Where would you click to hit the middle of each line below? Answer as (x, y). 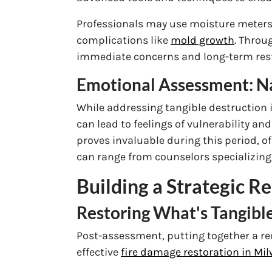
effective (99, 252)
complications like (124, 40)
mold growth (202, 40)
